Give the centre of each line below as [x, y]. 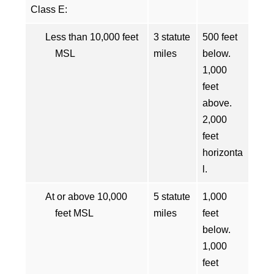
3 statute [172, 37]
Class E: [49, 9]
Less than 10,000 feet [92, 37]
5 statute [172, 197]
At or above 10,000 [86, 197]
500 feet [220, 37]
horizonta [223, 153]
